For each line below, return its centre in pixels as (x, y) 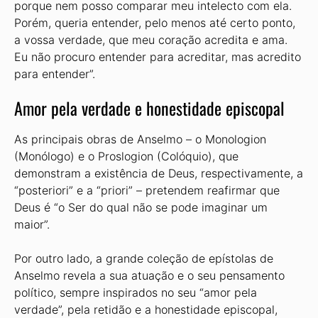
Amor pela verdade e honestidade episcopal (149, 108)
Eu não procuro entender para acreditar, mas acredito (158, 57)
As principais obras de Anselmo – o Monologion (140, 139)
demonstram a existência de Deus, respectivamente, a (159, 173)
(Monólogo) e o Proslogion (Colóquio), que (126, 156)
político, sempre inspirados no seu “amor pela (136, 292)
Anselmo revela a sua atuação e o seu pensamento (149, 275)
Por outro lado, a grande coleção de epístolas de (144, 258)
